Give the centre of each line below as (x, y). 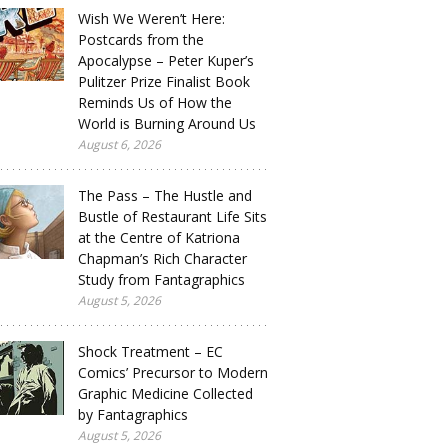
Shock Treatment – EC (150, 351)
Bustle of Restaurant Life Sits (172, 216)
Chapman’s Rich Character (162, 258)
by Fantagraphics (133, 414)
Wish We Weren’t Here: (151, 18)
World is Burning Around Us (167, 123)
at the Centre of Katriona (159, 237)
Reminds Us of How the (155, 102)
